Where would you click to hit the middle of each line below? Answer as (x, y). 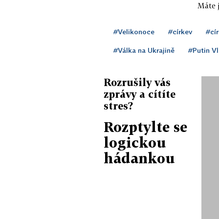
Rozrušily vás (137, 82)
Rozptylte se (145, 127)
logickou (135, 142)
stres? (118, 105)
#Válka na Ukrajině (144, 50)
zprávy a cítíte (140, 94)
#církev (180, 31)
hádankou (139, 158)
